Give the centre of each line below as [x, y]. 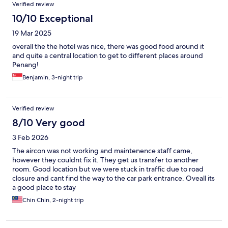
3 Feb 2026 [30, 138]
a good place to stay [44, 188]
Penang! [25, 65]
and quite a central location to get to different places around [108, 56]
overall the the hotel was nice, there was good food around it [108, 47]
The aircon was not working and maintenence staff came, [102, 151]
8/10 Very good [49, 123]
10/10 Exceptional [53, 19]
